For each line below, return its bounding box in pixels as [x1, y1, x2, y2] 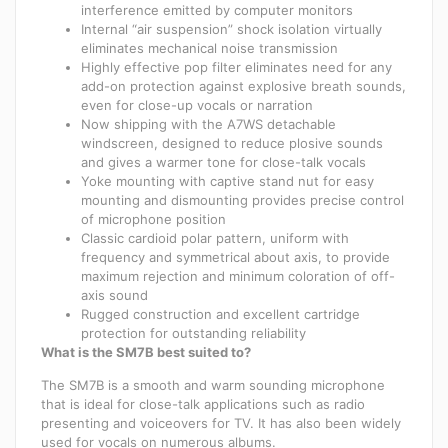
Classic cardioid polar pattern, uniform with [81, 229, 349, 246]
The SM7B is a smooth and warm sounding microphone [41, 377, 385, 394]
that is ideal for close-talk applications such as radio [41, 396, 365, 413]
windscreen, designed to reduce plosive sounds [81, 134, 383, 151]
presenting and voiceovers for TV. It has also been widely [41, 415, 401, 432]
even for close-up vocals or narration [81, 96, 313, 113]
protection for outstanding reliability [81, 324, 306, 341]
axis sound [81, 286, 148, 303]
